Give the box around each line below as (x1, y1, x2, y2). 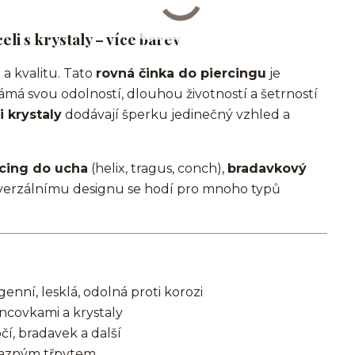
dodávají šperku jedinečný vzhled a (62, 107, 290, 122)
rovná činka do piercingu (96, 66, 266, 81)
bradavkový (227, 161, 307, 176)
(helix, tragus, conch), (88, 161, 227, 176)
